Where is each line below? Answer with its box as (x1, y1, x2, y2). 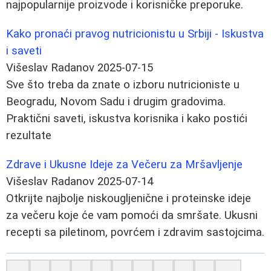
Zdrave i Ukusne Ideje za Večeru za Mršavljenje (6, 157, 243, 171)
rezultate (6, 128, 51, 142)
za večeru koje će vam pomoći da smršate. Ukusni (6, 208, 258, 222)
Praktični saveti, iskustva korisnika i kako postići (6, 111, 247, 125)
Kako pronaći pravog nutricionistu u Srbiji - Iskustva (6, 27, 264, 41)
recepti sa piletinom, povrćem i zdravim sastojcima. (6, 225, 264, 239)
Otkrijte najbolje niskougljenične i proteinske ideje (6, 191, 251, 205)
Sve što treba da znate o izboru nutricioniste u (6, 77, 240, 91)
